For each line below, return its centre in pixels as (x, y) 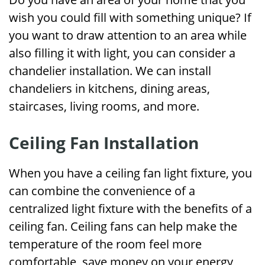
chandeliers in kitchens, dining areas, (109, 88)
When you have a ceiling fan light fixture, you (130, 173)
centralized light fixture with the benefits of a (130, 209)
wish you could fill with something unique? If (130, 17)
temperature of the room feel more (105, 244)
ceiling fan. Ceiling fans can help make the (123, 226)
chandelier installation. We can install (110, 71)
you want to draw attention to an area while (128, 35)
